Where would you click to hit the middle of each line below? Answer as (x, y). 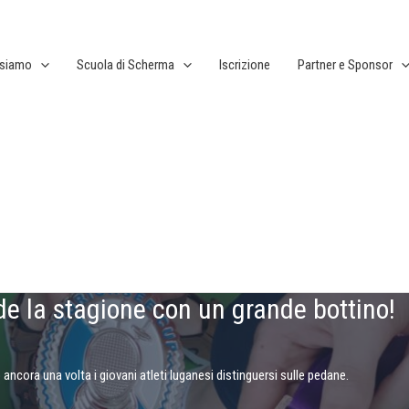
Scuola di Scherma (126, 65)
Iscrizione (245, 65)
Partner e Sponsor (345, 65)
